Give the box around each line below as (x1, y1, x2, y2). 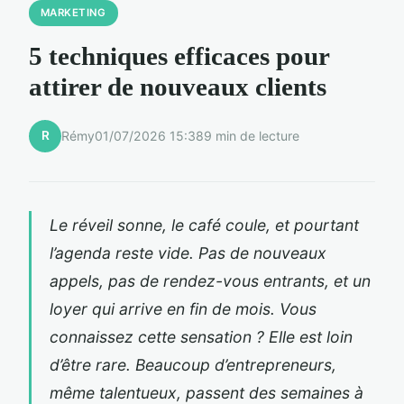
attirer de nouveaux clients (29, 71, 326, 101)
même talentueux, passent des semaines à (50, 382, 363, 402)
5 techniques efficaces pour (29, 41, 329, 70)
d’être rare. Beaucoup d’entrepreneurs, (50, 354, 336, 374)
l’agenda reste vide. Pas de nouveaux (50, 243, 326, 262)
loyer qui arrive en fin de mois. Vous (50, 298, 317, 318)
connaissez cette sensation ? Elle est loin (50, 326, 353, 346)
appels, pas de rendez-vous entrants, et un (50, 271, 371, 290)
